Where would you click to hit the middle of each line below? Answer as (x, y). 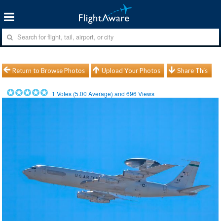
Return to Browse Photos (49, 70)
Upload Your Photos (131, 70)
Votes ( (65, 93)
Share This (193, 70)
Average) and (107, 93)
